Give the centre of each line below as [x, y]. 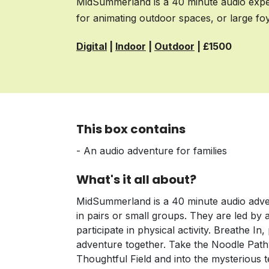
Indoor [130, 47]
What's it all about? [136, 180]
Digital [91, 47]
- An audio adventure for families [151, 151]
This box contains [131, 129]
